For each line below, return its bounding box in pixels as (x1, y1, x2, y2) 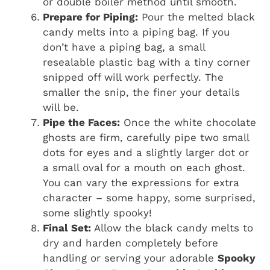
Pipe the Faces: (43, 116, 120, 129)
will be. (43, 101, 79, 114)
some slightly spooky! (43, 207, 152, 219)
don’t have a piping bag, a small (43, 41, 205, 54)
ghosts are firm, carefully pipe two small (43, 131, 249, 144)
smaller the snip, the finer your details (43, 86, 240, 99)
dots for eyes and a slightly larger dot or (43, 146, 249, 159)
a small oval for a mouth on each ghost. (43, 162, 245, 174)
